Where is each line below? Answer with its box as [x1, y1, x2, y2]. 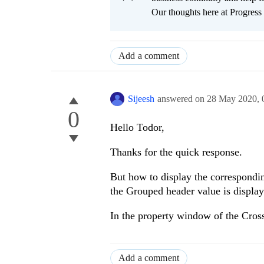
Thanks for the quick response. [110, 146, 242, 159]
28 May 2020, [207, 94, 262, 104]
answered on [157, 94, 207, 104]
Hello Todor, [110, 121, 164, 134]
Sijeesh [128, 94, 154, 104]
